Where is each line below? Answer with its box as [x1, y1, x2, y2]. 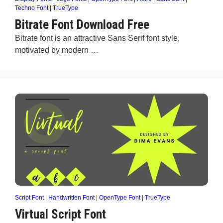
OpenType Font [99, 194, 140, 201]
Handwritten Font [48, 194, 95, 201]
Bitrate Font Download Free [15, 17, 149, 32]
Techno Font [15, 4, 48, 11]
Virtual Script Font [15, 207, 106, 222]
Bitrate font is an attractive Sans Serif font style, [15, 34, 180, 42]
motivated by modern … [15, 46, 99, 54]
